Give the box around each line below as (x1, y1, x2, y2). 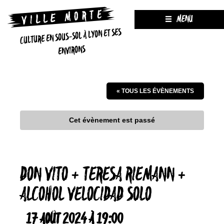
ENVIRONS (57, 43, 86, 58)
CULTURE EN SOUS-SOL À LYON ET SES (19, 26, 122, 47)
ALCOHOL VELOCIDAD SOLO (20, 183, 151, 207)
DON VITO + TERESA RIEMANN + (20, 163, 186, 187)
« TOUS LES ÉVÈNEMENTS (116, 87, 194, 94)
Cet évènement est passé (69, 116, 155, 124)
